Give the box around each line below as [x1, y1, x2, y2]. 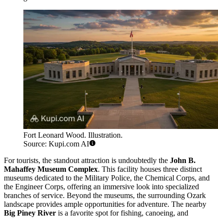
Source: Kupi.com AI [23, 139, 89, 148]
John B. [170, 156, 196, 164]
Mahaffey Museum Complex [4, 164, 98, 173]
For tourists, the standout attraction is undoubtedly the [4, 156, 170, 164]
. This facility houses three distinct [98, 164, 202, 173]
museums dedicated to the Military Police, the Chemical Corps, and [4, 173, 210, 182]
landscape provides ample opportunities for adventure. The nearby [4, 200, 206, 208]
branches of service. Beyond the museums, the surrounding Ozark [4, 191, 206, 200]
